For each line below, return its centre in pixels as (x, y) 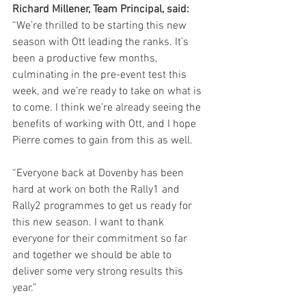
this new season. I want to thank (89, 223)
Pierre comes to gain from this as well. (102, 141)
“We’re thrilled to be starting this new (101, 26)
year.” (25, 288)
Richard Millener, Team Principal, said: (101, 10)
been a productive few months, (86, 59)
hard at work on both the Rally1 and (97, 190)
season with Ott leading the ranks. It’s (102, 42)
